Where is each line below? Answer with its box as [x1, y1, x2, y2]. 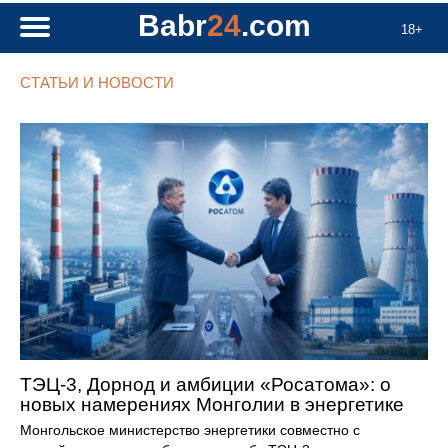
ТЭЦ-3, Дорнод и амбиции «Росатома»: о [20, 373, 391, 395]
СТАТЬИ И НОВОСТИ [20, 74, 174, 91]
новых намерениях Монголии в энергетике [20, 393, 404, 415]
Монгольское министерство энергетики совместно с [20, 421, 360, 438]
